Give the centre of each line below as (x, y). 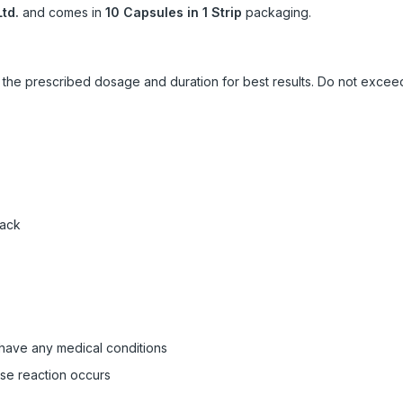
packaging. (277, 12)
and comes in (62, 12)
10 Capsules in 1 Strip (174, 12)
